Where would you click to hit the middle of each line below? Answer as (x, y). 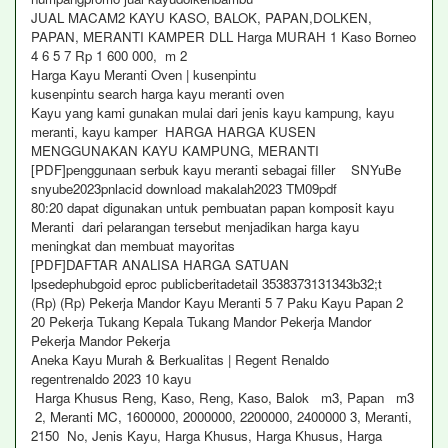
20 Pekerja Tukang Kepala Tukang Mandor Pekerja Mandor (201, 321)
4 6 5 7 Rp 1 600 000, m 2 (109, 55)
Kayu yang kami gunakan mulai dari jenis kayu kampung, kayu (212, 112)
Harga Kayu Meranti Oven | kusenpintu (143, 74)
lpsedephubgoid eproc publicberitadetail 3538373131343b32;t (206, 283)
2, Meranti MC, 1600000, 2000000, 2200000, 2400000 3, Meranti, (221, 416)
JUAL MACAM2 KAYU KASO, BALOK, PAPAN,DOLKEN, (201, 17)
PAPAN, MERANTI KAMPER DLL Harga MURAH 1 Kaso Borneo (223, 36)
